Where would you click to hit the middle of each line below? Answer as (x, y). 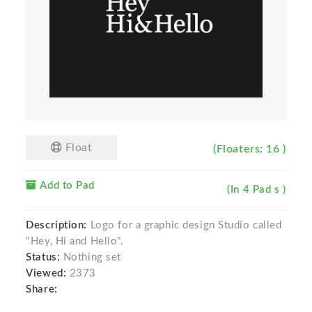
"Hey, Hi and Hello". (75, 242)
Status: (45, 258)
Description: (57, 226)
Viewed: (46, 274)
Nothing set (92, 258)
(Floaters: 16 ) (250, 149)
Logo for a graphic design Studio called (185, 226)
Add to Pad (66, 186)
